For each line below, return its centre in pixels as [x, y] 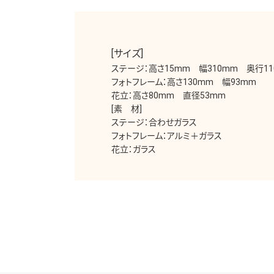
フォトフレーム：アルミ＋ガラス [167, 135]
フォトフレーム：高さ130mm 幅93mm [184, 82]
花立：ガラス [134, 149]
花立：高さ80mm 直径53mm [168, 95]
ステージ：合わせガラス [154, 122]
